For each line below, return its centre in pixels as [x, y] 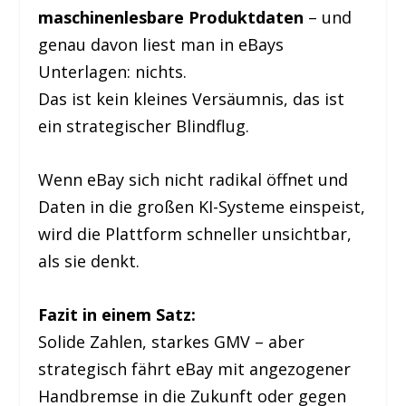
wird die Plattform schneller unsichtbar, [195, 234]
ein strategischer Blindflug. [144, 126]
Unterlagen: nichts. [113, 72]
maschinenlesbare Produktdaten [171, 18]
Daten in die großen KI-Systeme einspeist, [202, 207]
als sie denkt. [89, 261]
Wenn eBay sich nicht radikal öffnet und [193, 180]
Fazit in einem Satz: [117, 314]
